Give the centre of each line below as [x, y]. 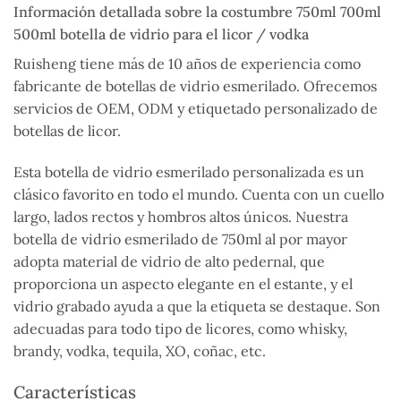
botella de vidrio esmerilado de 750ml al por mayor [180, 239]
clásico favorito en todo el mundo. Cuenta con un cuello [199, 195]
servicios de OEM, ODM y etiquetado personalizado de [196, 109]
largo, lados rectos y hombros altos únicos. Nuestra [181, 217]
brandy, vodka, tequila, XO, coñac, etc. [140, 351]
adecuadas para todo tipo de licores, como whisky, [180, 329]
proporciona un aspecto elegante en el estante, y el [183, 284]
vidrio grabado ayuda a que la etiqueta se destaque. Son [197, 307]
